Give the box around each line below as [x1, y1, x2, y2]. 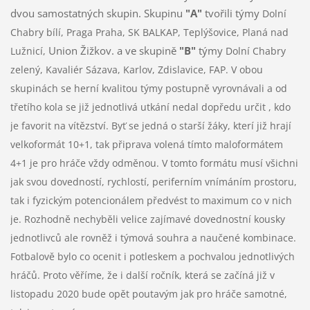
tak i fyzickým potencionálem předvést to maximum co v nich [10, 193, 292, 207]
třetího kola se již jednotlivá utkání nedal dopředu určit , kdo [10, 100, 291, 113]
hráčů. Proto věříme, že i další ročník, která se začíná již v [10, 268, 275, 282]
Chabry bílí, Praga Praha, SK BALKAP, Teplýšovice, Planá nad [10, 25, 289, 39]
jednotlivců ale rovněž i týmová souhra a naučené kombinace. [10, 230, 296, 244]
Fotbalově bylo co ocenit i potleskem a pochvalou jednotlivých [10, 249, 295, 263]
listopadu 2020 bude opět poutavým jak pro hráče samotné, [10, 286, 287, 300]
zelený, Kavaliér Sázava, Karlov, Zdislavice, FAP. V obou [10, 62, 263, 76]
